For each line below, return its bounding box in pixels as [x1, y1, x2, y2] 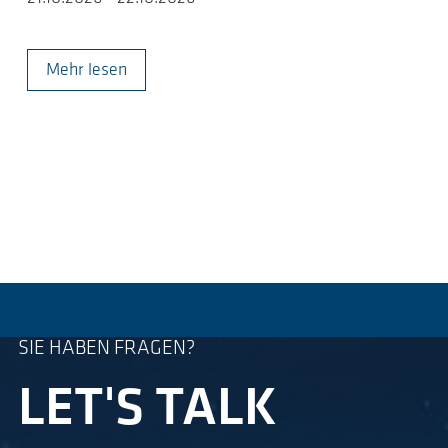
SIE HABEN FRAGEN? [18, 339, 195, 360]
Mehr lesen [46, 61, 127, 81]
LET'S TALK [18, 383, 277, 439]
